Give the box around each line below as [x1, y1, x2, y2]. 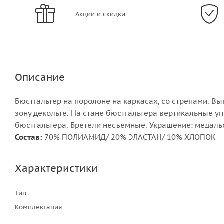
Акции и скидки [75, 10, 125, 18]
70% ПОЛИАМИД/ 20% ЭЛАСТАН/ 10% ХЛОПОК [44, 132, 216, 142]
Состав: [15, 132, 44, 142]
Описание [15, 71, 65, 84]
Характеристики [15, 162, 98, 175]
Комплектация [15, 203, 62, 211]
